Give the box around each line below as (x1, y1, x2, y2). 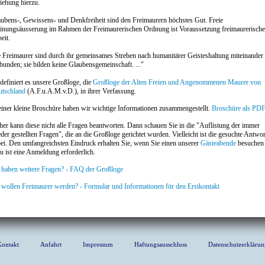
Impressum (83, 241, 113, 248)
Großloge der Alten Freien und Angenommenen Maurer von (93, 78, 261, 86)
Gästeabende (201, 139, 236, 147)
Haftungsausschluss (134, 241, 187, 248)
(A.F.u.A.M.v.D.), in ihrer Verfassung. (25, 87, 136, 95)
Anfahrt (40, 241, 62, 248)
